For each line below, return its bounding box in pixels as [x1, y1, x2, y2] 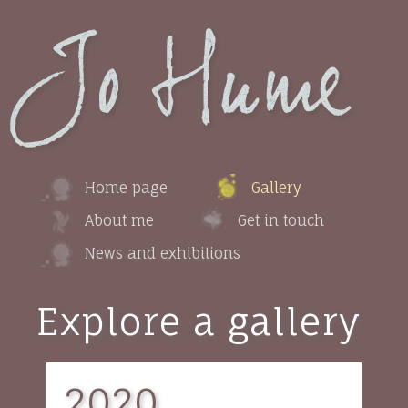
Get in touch [238, 211, 324, 229]
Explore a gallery [36, 300, 361, 344]
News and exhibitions [85, 244, 240, 262]
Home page [85, 178, 168, 197]
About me [85, 211, 154, 229]
